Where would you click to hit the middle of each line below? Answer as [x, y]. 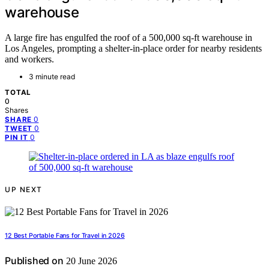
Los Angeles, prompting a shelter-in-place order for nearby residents [133, 49]
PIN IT [17, 138]
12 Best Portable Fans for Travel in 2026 [65, 236]
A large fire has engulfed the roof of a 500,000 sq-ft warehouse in [128, 38]
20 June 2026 [90, 261]
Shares [17, 110]
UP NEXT [24, 190]
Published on [34, 261]
